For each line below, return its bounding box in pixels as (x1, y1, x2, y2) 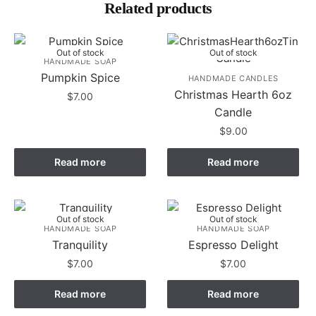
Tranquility (52, 237, 109, 252)
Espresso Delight (188, 237, 279, 252)
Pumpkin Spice (40, 71, 120, 85)
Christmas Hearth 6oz (174, 87, 293, 102)
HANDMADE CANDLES (188, 73, 279, 84)
